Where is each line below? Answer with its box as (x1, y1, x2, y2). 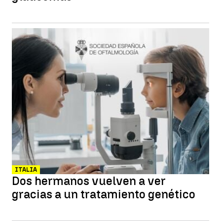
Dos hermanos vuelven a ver (12, 174, 166, 188)
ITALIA (15, 166, 37, 173)
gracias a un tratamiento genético (12, 187, 195, 201)
